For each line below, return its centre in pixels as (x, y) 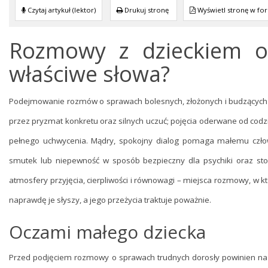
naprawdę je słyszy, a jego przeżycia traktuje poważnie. (110, 200)
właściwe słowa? (89, 74)
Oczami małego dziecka (107, 232)
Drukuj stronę (146, 10)
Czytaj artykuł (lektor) (61, 10)
